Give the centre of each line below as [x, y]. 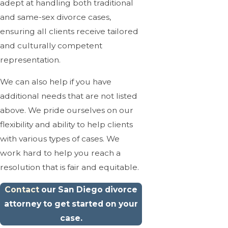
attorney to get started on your [71, 204]
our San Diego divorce [89, 190]
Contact [22, 190]
